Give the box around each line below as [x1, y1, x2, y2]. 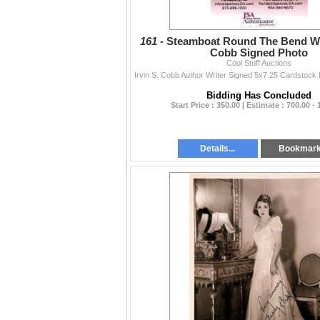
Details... [200, 144, 236, 154]
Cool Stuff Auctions [226, 59, 291, 68]
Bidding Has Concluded [206, 90, 311, 101]
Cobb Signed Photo [210, 47, 308, 59]
